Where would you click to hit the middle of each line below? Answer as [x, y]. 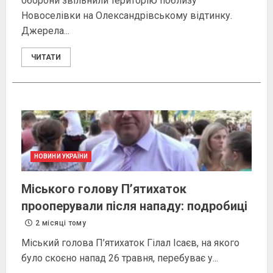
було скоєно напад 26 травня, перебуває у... [120, 258]
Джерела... [45, 31]
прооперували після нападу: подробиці [134, 206]
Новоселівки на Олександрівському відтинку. [127, 16]
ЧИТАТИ [46, 58]
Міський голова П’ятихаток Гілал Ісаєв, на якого [130, 243]
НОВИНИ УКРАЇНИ [61, 157]
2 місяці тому [60, 223]
